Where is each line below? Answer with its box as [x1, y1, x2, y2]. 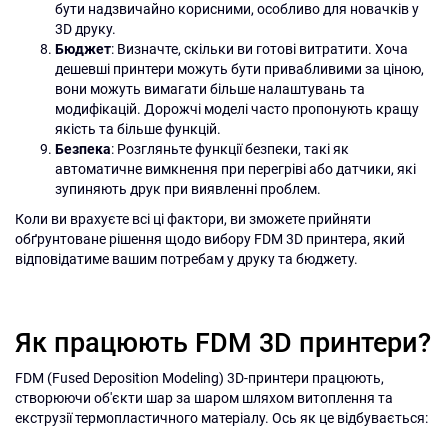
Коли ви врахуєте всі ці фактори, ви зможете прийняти [15, 211, 371, 227]
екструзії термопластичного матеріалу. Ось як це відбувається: [15, 410, 428, 426]
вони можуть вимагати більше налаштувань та [55, 81, 365, 97]
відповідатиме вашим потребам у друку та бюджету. [15, 251, 358, 267]
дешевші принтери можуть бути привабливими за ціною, [55, 61, 424, 77]
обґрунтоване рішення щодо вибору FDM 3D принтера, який [15, 231, 405, 247]
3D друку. [55, 21, 116, 37]
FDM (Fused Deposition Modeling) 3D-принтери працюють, [15, 370, 384, 386]
